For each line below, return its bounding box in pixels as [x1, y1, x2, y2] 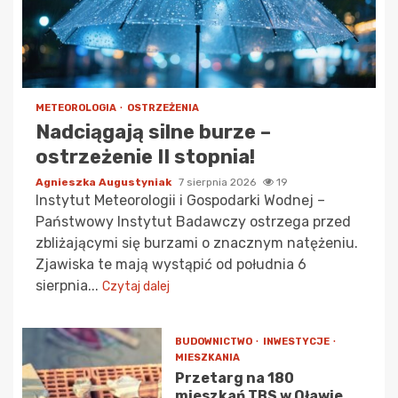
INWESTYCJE [262, 336, 331, 348]
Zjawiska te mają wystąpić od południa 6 [36, 256, 306, 274]
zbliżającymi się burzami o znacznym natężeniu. [36, 235, 358, 252]
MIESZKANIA [174, 352, 240, 364]
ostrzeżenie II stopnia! [36, 145, 255, 170]
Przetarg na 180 [174, 370, 294, 387]
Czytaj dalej [102, 279, 170, 295]
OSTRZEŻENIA [127, 102, 199, 115]
